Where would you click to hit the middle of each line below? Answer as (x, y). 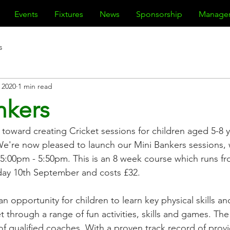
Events (26, 14)
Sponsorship (159, 14)
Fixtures (69, 14)
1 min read (35, 87)
